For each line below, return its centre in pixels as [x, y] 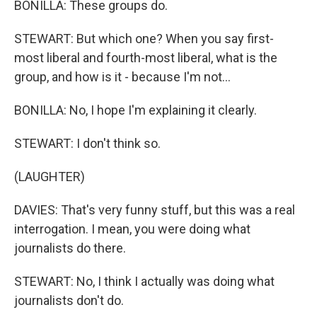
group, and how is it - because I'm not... [122, 77]
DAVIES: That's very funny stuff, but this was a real [155, 210]
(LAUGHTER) [50, 177]
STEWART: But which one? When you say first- [144, 39]
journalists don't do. [69, 300]
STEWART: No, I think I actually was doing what [144, 281]
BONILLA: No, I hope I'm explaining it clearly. [136, 110]
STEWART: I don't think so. [87, 143]
